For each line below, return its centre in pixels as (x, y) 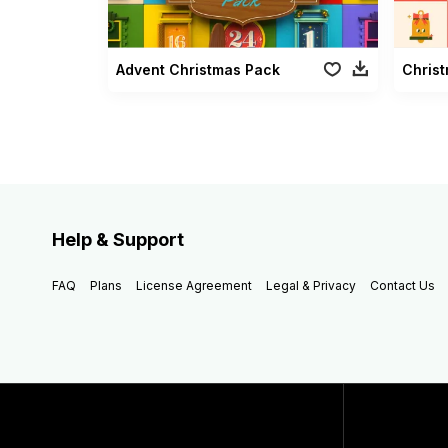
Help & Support (118, 239)
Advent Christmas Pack (197, 69)
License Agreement (194, 285)
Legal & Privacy (311, 285)
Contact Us (402, 285)
